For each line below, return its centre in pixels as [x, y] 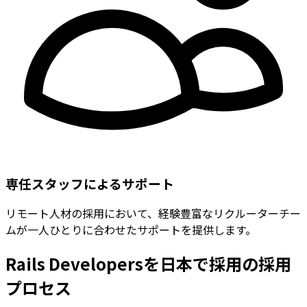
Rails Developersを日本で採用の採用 [148, 264]
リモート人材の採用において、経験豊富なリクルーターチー [153, 213]
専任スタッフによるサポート [90, 183]
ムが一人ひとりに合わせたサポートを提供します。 [131, 230]
